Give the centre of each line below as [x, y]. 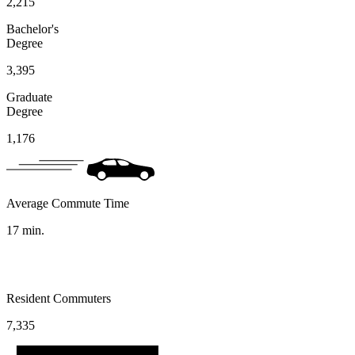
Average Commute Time [68, 204]
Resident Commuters [59, 299]
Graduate [29, 97]
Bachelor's [32, 29]
